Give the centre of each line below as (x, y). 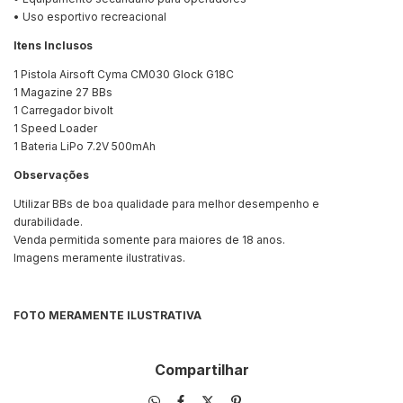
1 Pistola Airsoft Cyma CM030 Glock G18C (124, 75)
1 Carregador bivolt (63, 111)
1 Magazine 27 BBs (63, 93)
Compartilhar (201, 370)
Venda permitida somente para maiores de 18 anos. (149, 240)
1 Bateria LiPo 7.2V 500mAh (85, 147)
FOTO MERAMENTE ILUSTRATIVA (107, 316)
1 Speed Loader (55, 129)
